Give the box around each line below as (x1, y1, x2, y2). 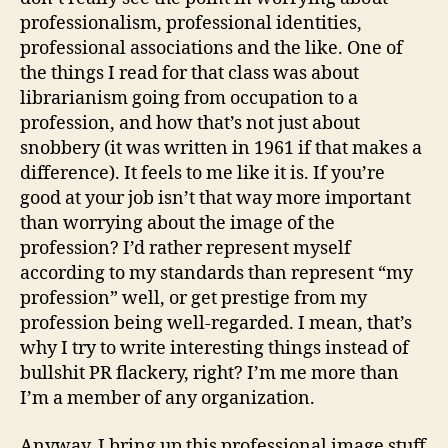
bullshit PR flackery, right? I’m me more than (20, 362, 399, 385)
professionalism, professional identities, (20, 12, 362, 35)
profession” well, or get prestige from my (20, 287, 367, 310)
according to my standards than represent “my (20, 262, 413, 285)
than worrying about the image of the (20, 212, 335, 235)
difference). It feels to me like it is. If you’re (20, 162, 385, 185)
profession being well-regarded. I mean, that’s (20, 312, 412, 335)
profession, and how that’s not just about (20, 112, 360, 135)
